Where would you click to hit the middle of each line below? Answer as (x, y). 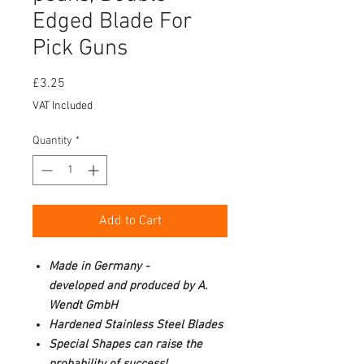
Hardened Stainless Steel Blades (136, 325)
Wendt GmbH (83, 305)
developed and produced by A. (128, 286)
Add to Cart (130, 221)
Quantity (52, 141)
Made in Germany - (99, 266)
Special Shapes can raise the (126, 344)
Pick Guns (80, 48)
